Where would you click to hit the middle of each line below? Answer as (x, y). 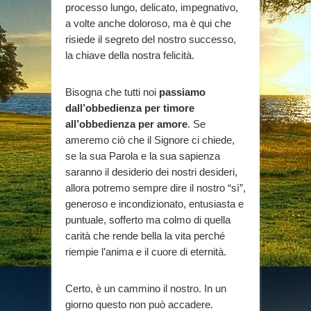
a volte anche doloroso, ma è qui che (148, 23)
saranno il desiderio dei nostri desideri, (151, 171)
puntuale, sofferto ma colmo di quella (148, 219)
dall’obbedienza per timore (130, 108)
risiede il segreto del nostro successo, (151, 39)
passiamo (181, 92)
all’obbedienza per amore (126, 124)
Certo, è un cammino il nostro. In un (146, 288)
